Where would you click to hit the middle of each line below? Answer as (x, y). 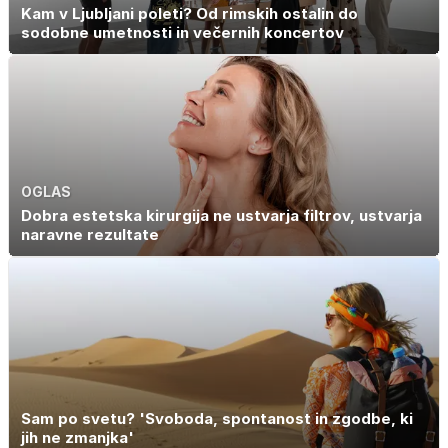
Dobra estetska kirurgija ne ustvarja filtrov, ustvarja (221, 216)
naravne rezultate (90, 235)
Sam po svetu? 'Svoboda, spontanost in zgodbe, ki (217, 418)
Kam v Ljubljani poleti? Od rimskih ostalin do (189, 13)
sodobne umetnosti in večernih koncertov (182, 32)
